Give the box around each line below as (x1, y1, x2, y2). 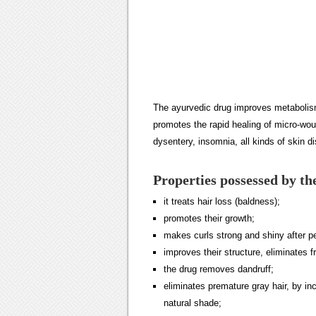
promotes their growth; (164, 213, 255, 224)
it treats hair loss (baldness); (164, 196, 280, 207)
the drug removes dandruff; (164, 264, 274, 274)
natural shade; (164, 298, 221, 308)
